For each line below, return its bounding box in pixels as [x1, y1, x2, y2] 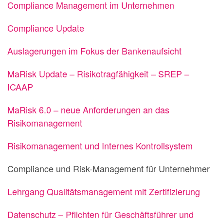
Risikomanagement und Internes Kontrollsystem [7, 139, 193, 152]
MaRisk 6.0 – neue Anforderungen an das [7, 103, 169, 116]
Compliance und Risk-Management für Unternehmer [7, 162, 210, 175]
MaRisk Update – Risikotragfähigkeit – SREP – [7, 67, 189, 80]
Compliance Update [7, 21, 84, 35]
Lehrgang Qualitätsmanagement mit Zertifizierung [7, 185, 200, 198]
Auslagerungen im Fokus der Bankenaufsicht [7, 44, 182, 57]
